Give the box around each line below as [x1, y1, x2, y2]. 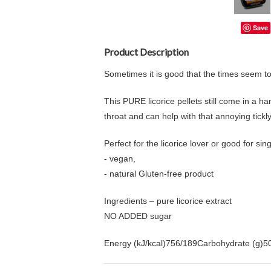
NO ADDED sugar [104, 211, 172, 221]
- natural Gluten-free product [104, 169, 214, 178]
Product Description [104, 46, 189, 57]
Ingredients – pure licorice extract [104, 196, 232, 206]
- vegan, [104, 154, 135, 163]
